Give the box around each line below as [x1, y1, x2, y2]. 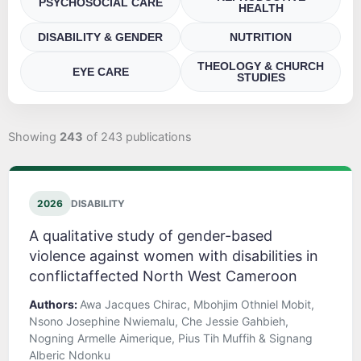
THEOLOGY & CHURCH [197, 60, 324, 73]
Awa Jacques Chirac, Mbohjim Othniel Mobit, [80, 297, 314, 312]
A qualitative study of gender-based [29, 227, 272, 245]
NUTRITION [230, 31, 292, 44]
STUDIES [236, 71, 285, 84]
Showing [8, 130, 60, 144]
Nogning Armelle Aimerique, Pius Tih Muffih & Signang [29, 331, 313, 346]
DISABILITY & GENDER [38, 31, 163, 44]
